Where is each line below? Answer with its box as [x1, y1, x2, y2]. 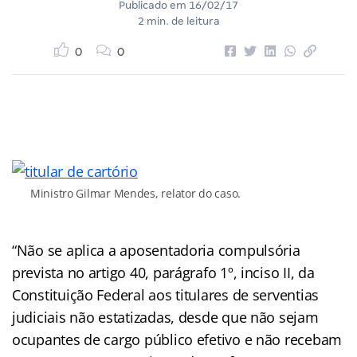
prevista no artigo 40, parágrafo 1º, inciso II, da [12, 262, 315, 282]
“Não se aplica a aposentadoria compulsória [12, 240, 300, 260]
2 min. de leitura [137, 14, 220, 27]
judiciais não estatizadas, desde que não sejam [12, 307, 319, 327]
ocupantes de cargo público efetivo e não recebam [12, 329, 343, 349]
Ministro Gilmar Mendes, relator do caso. [29, 185, 241, 201]
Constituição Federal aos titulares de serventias [12, 284, 320, 304]
